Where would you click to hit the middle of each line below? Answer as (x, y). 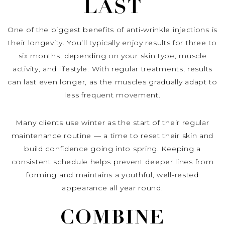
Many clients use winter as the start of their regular (113, 123)
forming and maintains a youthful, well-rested (113, 175)
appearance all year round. (113, 188)
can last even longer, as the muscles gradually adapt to (113, 82)
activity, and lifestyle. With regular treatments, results (113, 69)
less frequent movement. (113, 95)
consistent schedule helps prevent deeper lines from (113, 162)
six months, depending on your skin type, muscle (113, 56)
